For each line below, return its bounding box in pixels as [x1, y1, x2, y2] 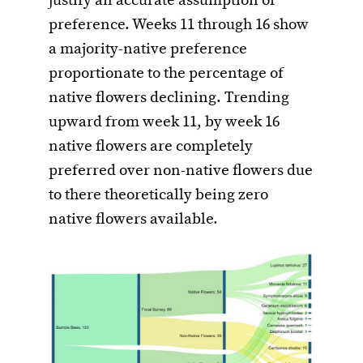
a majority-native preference [49, 39, 247, 59]
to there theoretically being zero [49, 185, 268, 205]
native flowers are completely [49, 136, 253, 156]
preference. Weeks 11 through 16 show [49, 15, 309, 35]
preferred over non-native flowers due [49, 160, 313, 181]
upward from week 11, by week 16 [49, 112, 280, 132]
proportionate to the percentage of [49, 63, 284, 83]
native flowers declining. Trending [49, 88, 289, 108]
